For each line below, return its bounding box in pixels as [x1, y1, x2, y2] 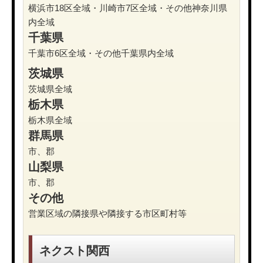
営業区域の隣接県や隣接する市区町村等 [28, 208, 187, 218]
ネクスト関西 [39, 244, 110, 257]
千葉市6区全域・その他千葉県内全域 [28, 48, 174, 58]
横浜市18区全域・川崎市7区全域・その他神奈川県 [28, 2, 227, 13]
